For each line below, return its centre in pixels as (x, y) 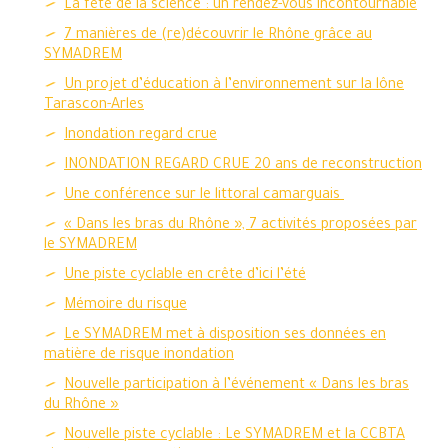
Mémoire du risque (125, 306)
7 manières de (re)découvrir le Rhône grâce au (218, 36)
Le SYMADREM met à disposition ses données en (225, 336)
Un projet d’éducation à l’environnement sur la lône (234, 86)
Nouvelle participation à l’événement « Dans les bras (236, 386)
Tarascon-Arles (94, 106)
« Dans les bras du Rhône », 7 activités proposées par (240, 226)
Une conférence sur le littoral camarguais (204, 196)
